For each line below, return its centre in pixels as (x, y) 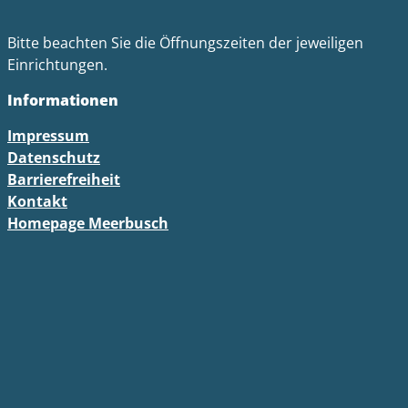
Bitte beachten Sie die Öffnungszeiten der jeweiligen (185, 43)
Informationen (63, 100)
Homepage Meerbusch (88, 223)
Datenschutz (54, 158)
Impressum (48, 136)
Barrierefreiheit (64, 179)
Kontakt (37, 201)
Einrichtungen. (57, 65)
